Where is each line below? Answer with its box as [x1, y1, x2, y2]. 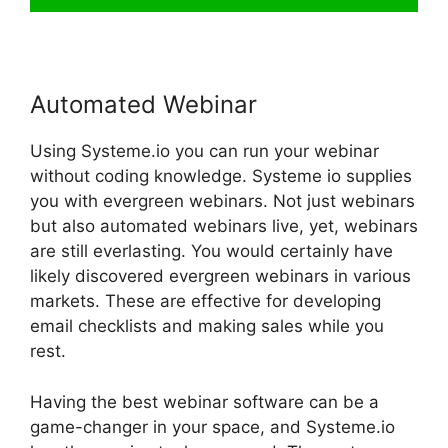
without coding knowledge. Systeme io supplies [30, 166, 412, 187]
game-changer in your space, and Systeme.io [30, 416, 395, 437]
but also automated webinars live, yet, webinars [30, 216, 418, 237]
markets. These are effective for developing [30, 291, 381, 312]
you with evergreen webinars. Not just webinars [30, 191, 415, 212]
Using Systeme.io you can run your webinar [30, 141, 379, 162]
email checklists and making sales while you [30, 316, 384, 337]
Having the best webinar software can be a [30, 391, 379, 412]
